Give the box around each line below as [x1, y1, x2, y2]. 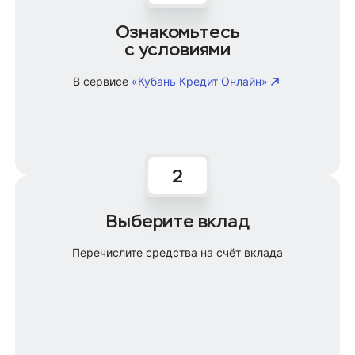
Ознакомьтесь [115, 20, 240, 43]
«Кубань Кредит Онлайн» [132, 74, 268, 88]
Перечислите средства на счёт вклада [72, 246, 283, 260]
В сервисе [73, 74, 132, 88]
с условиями [124, 37, 231, 60]
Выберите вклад [105, 210, 250, 233]
